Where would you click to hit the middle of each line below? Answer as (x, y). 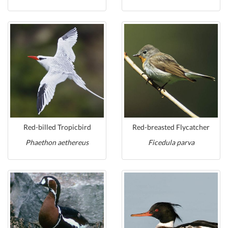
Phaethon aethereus (57, 142)
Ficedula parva (171, 142)
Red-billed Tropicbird (57, 127)
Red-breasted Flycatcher (171, 127)
